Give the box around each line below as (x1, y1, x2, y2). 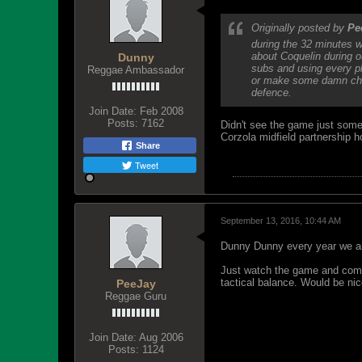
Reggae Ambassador (87, 64, 184, 76)
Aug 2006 (138, 331, 183, 343)
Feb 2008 (139, 105, 183, 117)
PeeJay (116, 277, 156, 290)
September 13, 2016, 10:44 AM (221, 216, 341, 225)
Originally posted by (251, 22, 347, 34)
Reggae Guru (105, 290, 166, 302)
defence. (251, 86, 292, 99)
